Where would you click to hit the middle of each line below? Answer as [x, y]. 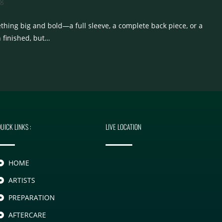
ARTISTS [22, 180]
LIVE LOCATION [124, 127]
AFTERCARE [27, 215]
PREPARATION [31, 198]
